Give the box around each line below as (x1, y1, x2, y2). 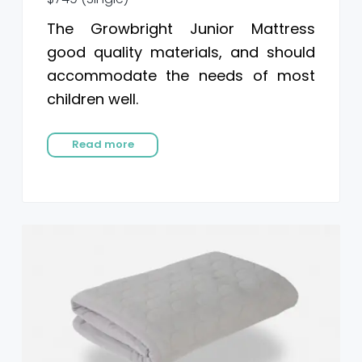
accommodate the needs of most (46, 65, 316, 86)
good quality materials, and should (46, 42, 316, 63)
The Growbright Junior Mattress (46, 19, 316, 40)
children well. (46, 89, 138, 110)
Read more (71, 137, 134, 153)
